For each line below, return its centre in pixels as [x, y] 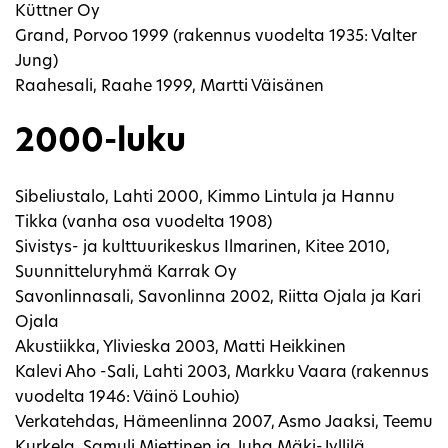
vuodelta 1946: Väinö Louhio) [127, 397]
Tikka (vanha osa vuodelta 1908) [143, 222]
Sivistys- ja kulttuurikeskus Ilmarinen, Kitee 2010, [202, 247]
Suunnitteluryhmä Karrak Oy [126, 272]
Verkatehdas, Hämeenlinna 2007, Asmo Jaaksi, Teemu [224, 422]
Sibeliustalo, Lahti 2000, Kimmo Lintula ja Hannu [205, 197]
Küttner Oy [57, 11]
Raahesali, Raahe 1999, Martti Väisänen [169, 86]
